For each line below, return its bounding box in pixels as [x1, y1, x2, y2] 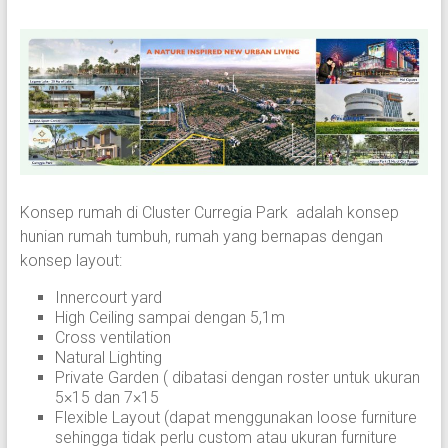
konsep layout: [19, 250, 122, 270]
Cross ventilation [54, 327, 171, 347]
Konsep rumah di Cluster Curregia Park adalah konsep [19, 202, 399, 222]
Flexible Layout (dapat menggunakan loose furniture [54, 407, 417, 427]
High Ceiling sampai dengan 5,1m [54, 307, 285, 327]
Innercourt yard [54, 287, 162, 307]
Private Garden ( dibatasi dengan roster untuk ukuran [54, 367, 420, 387]
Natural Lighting [54, 347, 162, 367]
